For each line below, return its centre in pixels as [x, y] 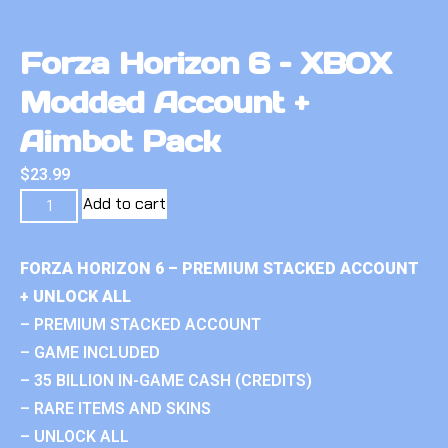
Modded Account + [164, 101]
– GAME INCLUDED [90, 352]
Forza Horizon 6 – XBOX [206, 62]
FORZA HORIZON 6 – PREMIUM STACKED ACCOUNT [219, 268]
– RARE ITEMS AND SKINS [115, 408]
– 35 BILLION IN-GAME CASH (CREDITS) [166, 380]
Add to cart [125, 203]
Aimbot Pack [119, 140]
